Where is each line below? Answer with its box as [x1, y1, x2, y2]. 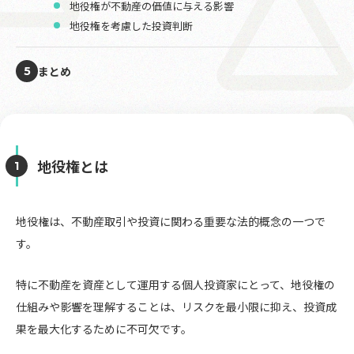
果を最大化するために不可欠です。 [16, 321, 192, 337]
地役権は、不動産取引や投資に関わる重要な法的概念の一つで [16, 213, 326, 229]
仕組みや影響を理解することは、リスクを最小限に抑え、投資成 [16, 299, 337, 314]
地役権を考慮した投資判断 [70, 18, 193, 33]
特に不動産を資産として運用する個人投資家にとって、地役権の [16, 277, 335, 292]
